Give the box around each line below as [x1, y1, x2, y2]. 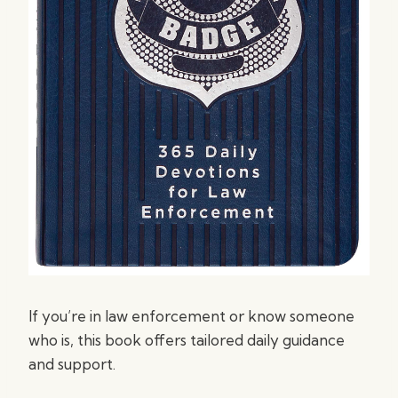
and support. [28, 354, 115, 373]
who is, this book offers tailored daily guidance [28, 330, 345, 349]
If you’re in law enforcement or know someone [28, 306, 354, 325]
